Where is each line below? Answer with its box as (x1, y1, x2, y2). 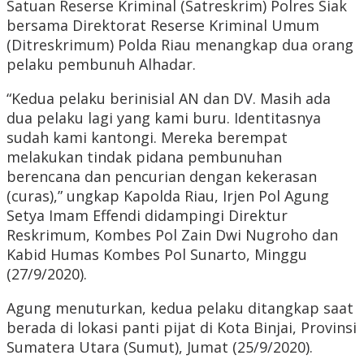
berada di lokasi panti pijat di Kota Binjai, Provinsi (6, 318, 357, 338)
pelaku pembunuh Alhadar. (6, 54, 196, 75)
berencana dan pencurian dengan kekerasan (6, 167, 317, 187)
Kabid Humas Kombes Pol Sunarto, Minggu (6, 245, 307, 265)
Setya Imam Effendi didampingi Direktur (6, 206, 288, 226)
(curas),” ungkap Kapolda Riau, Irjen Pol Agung (6, 186, 329, 206)
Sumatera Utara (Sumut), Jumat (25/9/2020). (6, 337, 313, 357)
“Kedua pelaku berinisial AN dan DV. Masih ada (6, 89, 331, 109)
